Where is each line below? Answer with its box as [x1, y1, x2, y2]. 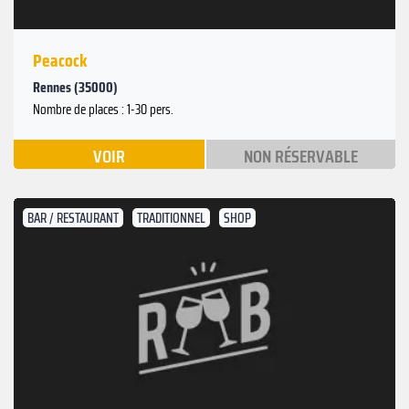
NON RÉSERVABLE [243, 142, 358, 172]
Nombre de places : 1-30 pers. [33, 99, 173, 121]
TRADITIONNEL [137, 207, 205, 230]
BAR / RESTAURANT [27, 207, 119, 230]
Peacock [33, 46, 88, 76]
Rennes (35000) [33, 76, 118, 100]
